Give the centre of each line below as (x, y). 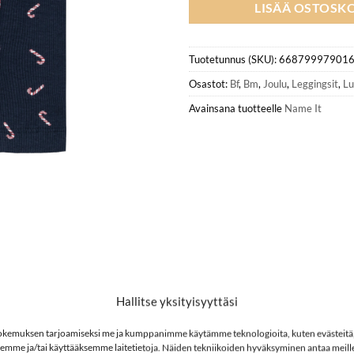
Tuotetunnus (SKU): (234, 59)
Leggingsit (315, 83)
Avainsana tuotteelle (237, 108)
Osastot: (209, 83)
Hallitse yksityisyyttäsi (177, 301)
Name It (303, 108)
